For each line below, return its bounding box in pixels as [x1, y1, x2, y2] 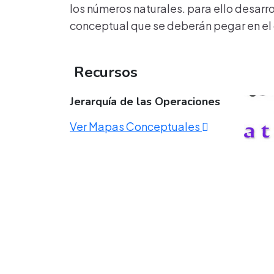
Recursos [70, 62, 138, 82]
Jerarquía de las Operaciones [70, 94, 220, 109]
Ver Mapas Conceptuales [70, 119, 202, 133]
